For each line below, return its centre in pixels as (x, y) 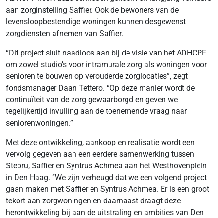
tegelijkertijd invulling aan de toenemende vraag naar (96, 111)
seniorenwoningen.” (39, 123)
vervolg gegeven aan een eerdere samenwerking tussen (100, 154)
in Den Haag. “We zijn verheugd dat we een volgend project (106, 177)
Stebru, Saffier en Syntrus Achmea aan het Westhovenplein (106, 166)
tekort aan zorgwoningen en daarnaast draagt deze (93, 201)
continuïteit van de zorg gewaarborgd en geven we (92, 100)
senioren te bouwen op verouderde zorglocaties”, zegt (97, 76)
